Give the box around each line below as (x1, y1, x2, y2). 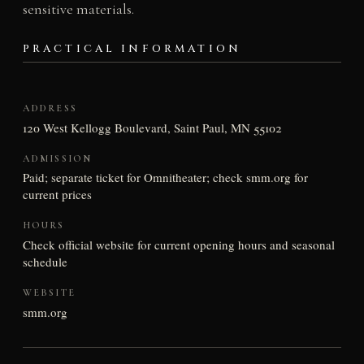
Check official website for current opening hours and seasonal (22, 236, 335, 253)
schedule (22, 253, 67, 271)
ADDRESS (22, 102, 77, 115)
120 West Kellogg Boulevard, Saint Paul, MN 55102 (22, 119, 282, 136)
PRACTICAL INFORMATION (22, 41, 242, 57)
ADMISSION (22, 152, 93, 164)
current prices (22, 186, 92, 203)
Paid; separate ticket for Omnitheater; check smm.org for (22, 169, 308, 186)
